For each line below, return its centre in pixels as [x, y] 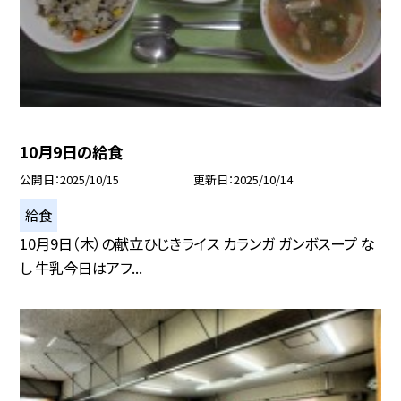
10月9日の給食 [72, 151]
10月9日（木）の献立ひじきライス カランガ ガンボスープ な [198, 244]
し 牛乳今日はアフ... [81, 268]
